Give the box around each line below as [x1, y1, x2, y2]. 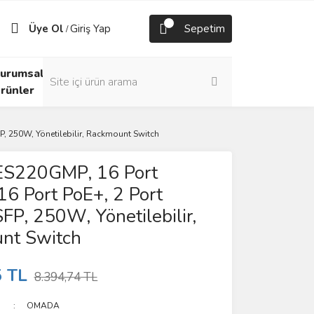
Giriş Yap [70, 22, 111, 36]
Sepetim [184, 22, 225, 36]
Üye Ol [29, 22, 64, 36]
